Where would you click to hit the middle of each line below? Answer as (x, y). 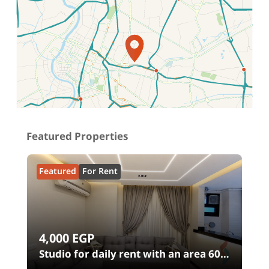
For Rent (100, 171)
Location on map (53, 87)
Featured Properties (77, 137)
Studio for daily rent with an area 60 (130, 255)
